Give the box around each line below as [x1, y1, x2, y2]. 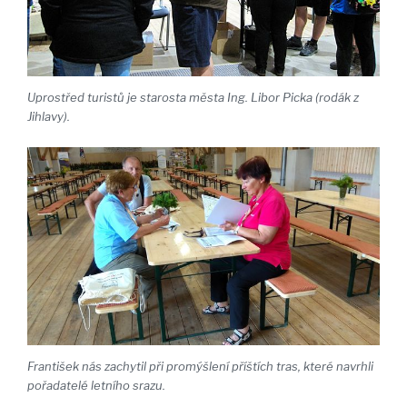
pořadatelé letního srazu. [27, 378, 165, 393]
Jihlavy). [27, 109, 70, 124]
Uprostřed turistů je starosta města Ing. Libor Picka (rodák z [27, 90, 359, 105]
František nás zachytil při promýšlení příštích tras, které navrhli [27, 359, 373, 374]
